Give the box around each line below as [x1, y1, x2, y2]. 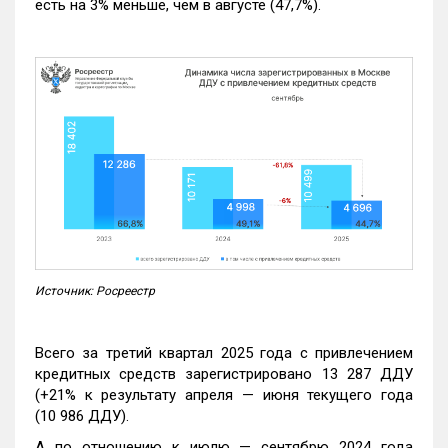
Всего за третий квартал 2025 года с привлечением [35, 343, 413, 362]
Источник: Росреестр [35, 283, 155, 298]
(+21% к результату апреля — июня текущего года [35, 385, 413, 404]
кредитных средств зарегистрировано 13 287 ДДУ [35, 364, 413, 383]
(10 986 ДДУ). [35, 406, 129, 425]
